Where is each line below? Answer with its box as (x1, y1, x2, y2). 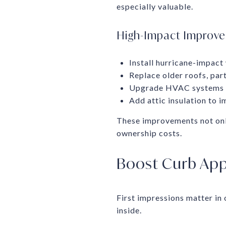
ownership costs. (117, 128, 182, 138)
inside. (117, 205, 142, 215)
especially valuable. (117, 1, 193, 11)
